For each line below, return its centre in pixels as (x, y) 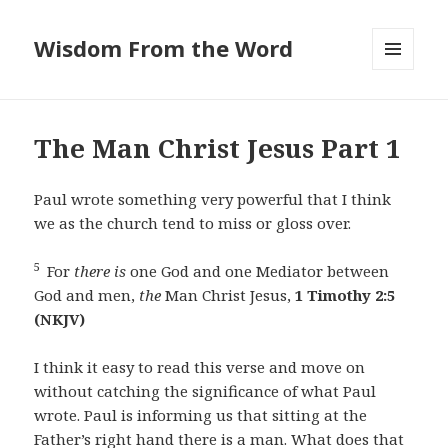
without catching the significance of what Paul (205, 391)
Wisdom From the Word (164, 48)
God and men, (87, 295)
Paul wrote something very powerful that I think (213, 199)
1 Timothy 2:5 (345, 295)
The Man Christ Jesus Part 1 (218, 148)
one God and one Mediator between (258, 271)
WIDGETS (401, 112)
